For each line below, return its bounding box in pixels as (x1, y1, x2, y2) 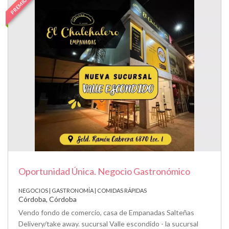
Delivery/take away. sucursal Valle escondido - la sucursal (18, 219, 198, 228)
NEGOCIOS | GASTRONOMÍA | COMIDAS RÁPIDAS (18, 187, 147, 194)
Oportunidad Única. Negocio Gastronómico (18, 165, 190, 177)
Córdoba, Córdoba (18, 194, 77, 203)
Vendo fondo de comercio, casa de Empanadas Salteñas (18, 208, 194, 217)
